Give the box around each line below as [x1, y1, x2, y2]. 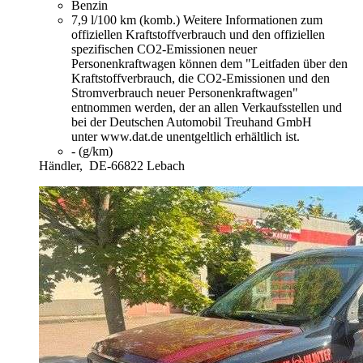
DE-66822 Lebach [89, 158, 185, 173]
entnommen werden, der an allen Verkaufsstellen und [71, 100, 342, 114]
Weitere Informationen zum [183, 12, 322, 27]
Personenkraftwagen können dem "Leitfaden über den [71, 56, 348, 70]
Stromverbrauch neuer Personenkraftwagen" [71, 85, 298, 100]
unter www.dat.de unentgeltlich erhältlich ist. [71, 129, 300, 143]
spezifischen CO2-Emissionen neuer [71, 41, 257, 56]
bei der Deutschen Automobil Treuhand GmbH [71, 114, 312, 129]
